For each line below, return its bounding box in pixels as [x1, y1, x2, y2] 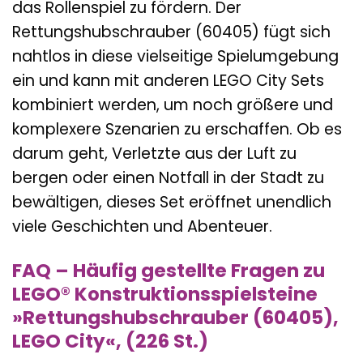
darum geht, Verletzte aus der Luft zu [12, 143, 297, 165]
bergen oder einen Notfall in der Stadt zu [12, 167, 324, 190]
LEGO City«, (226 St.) [12, 328, 208, 355]
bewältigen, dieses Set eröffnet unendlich [12, 191, 331, 214]
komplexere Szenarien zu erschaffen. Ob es [12, 118, 342, 141]
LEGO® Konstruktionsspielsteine [12, 281, 318, 308]
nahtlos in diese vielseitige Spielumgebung [12, 45, 339, 68]
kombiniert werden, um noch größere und [12, 94, 333, 117]
